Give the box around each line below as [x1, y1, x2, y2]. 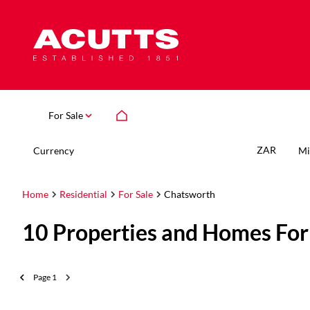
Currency [33, 144, 74, 156]
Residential [60, 188, 107, 200]
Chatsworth [164, 188, 215, 200]
